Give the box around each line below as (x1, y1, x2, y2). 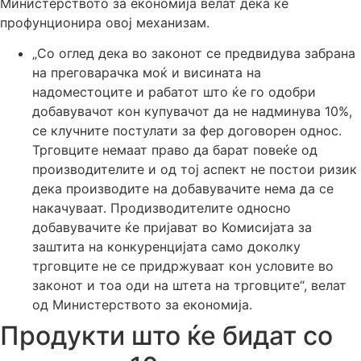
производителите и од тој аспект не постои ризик (32, 161, 357, 178)
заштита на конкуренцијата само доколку (32, 239, 301, 255)
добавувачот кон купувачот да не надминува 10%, (32, 103, 352, 120)
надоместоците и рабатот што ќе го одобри (32, 84, 316, 101)
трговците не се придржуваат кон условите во (32, 258, 334, 275)
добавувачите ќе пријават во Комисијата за (32, 219, 312, 236)
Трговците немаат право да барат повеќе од (32, 142, 317, 159)
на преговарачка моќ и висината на (32, 64, 261, 81)
